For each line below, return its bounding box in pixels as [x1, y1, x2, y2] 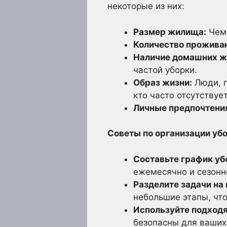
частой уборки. [133, 64, 197, 75]
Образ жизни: [133, 77, 192, 88]
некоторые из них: [107, 1, 184, 11]
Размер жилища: [133, 26, 206, 37]
